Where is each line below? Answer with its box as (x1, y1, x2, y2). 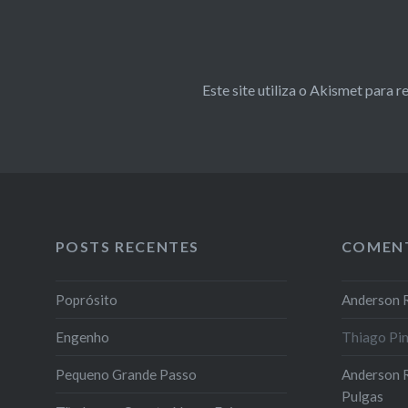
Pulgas (341, 387, 383, 404)
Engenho (55, 328, 109, 345)
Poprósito (55, 291, 117, 308)
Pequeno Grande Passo (55, 365, 197, 382)
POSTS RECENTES (55, 238, 199, 256)
